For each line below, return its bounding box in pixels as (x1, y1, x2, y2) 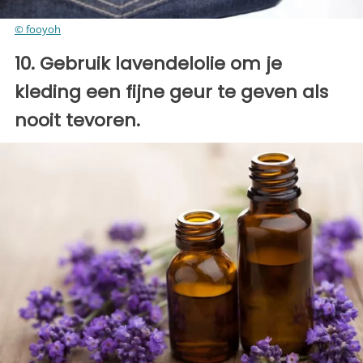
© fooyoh (15, 21, 61, 36)
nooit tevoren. (15, 107, 140, 133)
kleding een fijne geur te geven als (15, 79, 328, 105)
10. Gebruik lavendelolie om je (15, 50, 282, 76)
